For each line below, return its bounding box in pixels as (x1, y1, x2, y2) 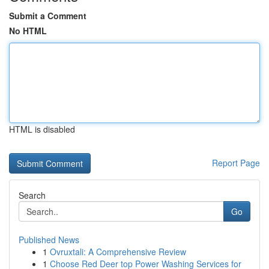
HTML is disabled (9, 123, 75, 135)
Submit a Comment (9, 10, 86, 22)
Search (19, 189, 46, 201)
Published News (19, 234, 79, 246)
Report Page (212, 157, 260, 169)
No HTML (9, 25, 47, 37)
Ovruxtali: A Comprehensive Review (50, 246, 186, 258)
